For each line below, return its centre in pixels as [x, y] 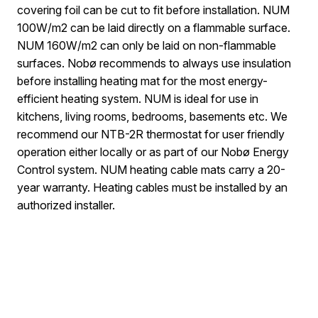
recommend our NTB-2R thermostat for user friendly [151, 134]
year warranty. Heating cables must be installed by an [152, 187]
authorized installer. [66, 205]
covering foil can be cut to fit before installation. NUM [153, 10]
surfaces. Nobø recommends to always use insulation [154, 63]
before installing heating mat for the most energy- [142, 81]
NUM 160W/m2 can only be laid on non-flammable [147, 45]
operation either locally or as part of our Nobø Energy [153, 152]
